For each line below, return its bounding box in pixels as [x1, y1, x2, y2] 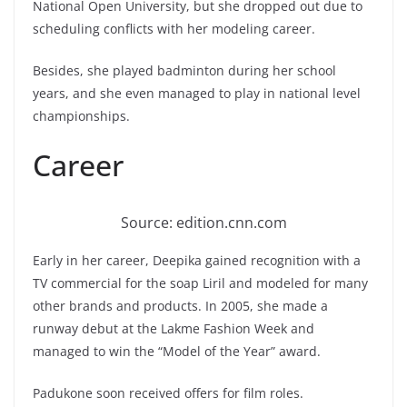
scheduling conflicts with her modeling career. [33, 20, 315, 38]
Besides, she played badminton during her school [33, 62, 336, 80]
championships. [33, 107, 130, 125]
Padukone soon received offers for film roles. [33, 383, 303, 402]
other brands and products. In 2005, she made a [33, 296, 328, 314]
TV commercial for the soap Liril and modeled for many [33, 273, 368, 292]
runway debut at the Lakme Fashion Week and [33, 319, 314, 337]
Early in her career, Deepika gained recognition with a [33, 251, 361, 269]
